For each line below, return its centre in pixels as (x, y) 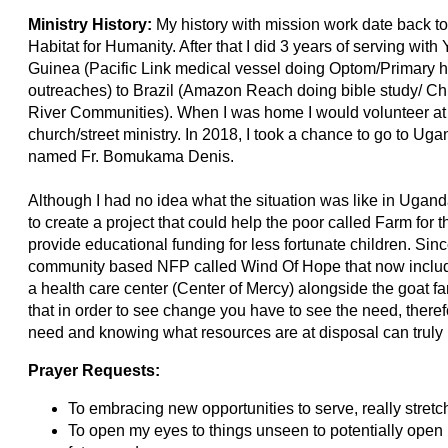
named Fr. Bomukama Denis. (131, 157)
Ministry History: (92, 25)
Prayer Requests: (94, 371)
